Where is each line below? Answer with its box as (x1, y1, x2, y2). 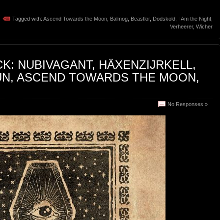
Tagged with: (12, 16, 43, 22)
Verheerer (170, 24, 193, 30)
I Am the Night (178, 16, 211, 22)
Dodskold (153, 16, 175, 22)
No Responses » (167, 101, 208, 108)
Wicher (196, 24, 213, 30)
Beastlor (131, 16, 150, 22)
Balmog (110, 16, 128, 22)
